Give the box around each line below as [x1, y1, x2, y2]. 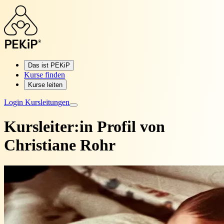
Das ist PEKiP [28, 61, 70, 69]
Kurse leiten [28, 81, 62, 88]
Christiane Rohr [4, 136, 115, 154]
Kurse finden [24, 70, 65, 79]
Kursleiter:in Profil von [4, 117, 165, 136]
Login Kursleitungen [4, 98, 69, 106]
